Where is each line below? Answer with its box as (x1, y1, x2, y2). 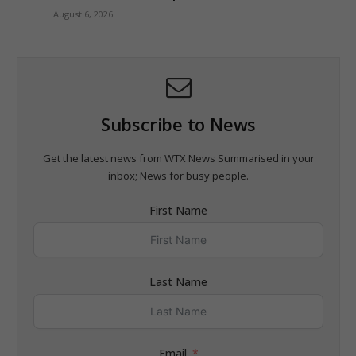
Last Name (149, 273, 207, 289)
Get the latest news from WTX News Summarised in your (42, 150, 315, 165)
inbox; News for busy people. (108, 168, 249, 183)
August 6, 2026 (53, 7, 113, 20)
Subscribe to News (100, 111, 257, 136)
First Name (149, 202, 207, 218)
